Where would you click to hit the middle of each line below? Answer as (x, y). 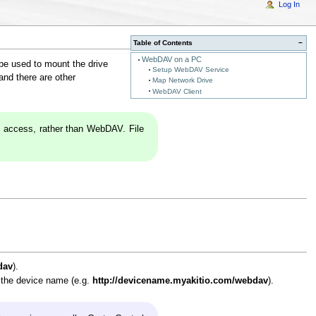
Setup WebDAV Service (190, 70)
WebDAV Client (177, 91)
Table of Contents (163, 43)
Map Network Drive (182, 80)
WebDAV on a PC (171, 60)
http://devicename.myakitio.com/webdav (181, 281)
